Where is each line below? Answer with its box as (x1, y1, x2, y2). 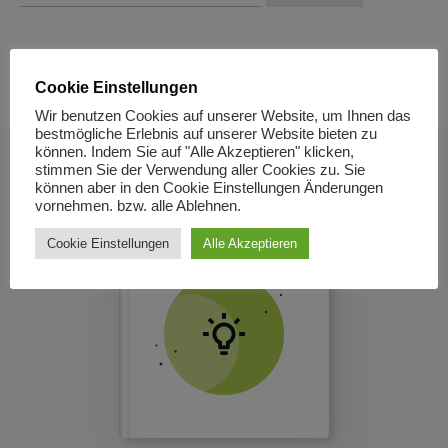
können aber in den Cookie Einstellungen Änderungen (35, 180, 383, 196)
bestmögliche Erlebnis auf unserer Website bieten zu (35, 126, 377, 142)
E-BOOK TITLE (170, 214, 278, 229)
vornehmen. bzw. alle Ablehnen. (35, 198, 241, 214)
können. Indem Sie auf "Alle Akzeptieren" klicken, (35, 144, 354, 160)
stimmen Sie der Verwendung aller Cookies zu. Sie (35, 162, 365, 178)
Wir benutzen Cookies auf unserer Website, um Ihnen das (35, 108, 411, 124)
